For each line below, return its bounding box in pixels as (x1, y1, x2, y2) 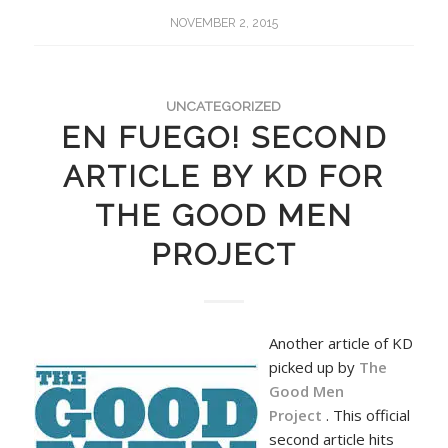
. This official (325, 405, 410, 426)
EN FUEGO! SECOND (60, 119, 387, 155)
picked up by (268, 357, 359, 378)
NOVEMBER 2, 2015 (169, 15, 278, 30)
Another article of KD (268, 333, 413, 354)
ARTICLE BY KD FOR (63, 158, 385, 194)
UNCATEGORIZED (166, 97, 282, 114)
